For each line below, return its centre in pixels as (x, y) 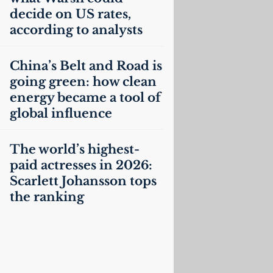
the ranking (47, 197)
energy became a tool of (85, 97)
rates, (112, 14)
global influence (61, 113)
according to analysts (76, 30)
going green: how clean (83, 82)
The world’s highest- (74, 149)
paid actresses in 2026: (81, 165)
